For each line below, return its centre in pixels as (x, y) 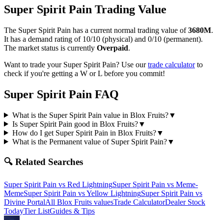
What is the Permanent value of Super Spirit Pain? (89, 141)
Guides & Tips (72, 211)
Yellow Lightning (114, 193)
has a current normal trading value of (129, 30)
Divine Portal (25, 202)
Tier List (37, 211)
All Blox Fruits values (79, 202)
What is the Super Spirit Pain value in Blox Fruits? (90, 115)
